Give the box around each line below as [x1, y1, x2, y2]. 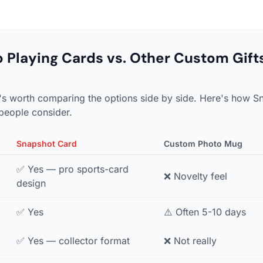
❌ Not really [164, 235, 217, 247]
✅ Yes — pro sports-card [16, 163, 129, 175]
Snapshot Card [16, 139, 77, 149]
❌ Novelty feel [164, 170, 227, 182]
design [16, 177, 46, 189]
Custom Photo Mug [164, 139, 242, 149]
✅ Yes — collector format [16, 235, 130, 247]
